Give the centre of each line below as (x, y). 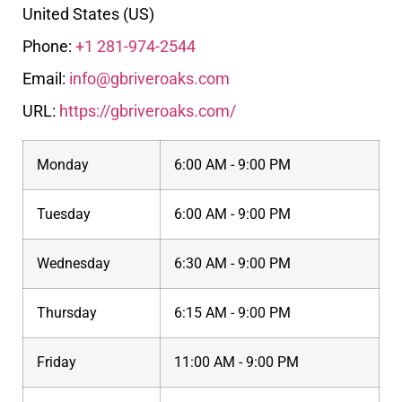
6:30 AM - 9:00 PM (232, 264)
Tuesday (64, 214)
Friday (57, 363)
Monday (63, 165)
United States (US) (88, 13)
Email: (46, 78)
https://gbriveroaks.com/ (148, 110)
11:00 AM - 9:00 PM (236, 363)
